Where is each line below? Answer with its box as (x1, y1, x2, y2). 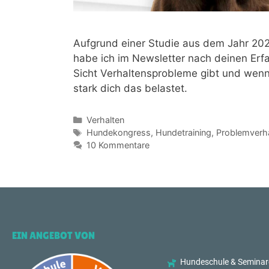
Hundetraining (155, 127, 211, 138)
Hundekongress (86, 127, 151, 138)
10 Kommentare (86, 139, 150, 150)
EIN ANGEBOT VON (12, 229, 95, 241)
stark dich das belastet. (73, 82, 187, 94)
